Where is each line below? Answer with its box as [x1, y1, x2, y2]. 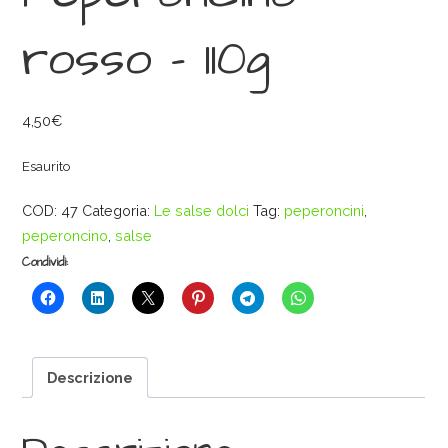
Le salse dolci [154, 201, 250, 219]
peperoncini [284, 201, 365, 219]
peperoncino [22, 226, 109, 244]
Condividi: [22, 253, 69, 271]
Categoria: [82, 201, 155, 219]
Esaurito [22, 159, 71, 175]
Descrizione [47, 368, 133, 386]
